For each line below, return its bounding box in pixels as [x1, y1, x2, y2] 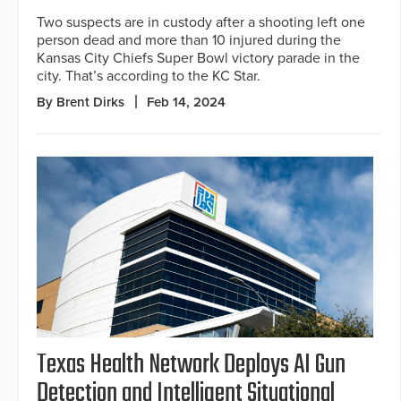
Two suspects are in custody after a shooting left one [37, 13, 365, 31]
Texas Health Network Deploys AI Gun [37, 345, 346, 387]
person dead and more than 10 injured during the [37, 30, 341, 49]
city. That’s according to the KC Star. [37, 66, 260, 85]
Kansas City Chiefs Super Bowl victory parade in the [37, 48, 360, 67]
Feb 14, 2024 [147, 93, 226, 110]
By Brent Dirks [37, 93, 124, 110]
